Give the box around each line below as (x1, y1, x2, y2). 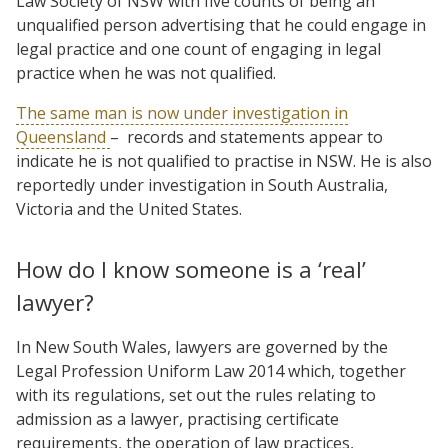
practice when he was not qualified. (16, 61, 276, 84)
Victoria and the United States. (16, 197, 246, 220)
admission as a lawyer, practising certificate (16, 407, 339, 430)
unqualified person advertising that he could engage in (16, 13, 426, 36)
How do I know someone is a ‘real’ (16, 253, 366, 285)
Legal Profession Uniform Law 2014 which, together (16, 359, 406, 382)
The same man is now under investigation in (16, 101, 348, 124)
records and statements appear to (127, 125, 383, 148)
